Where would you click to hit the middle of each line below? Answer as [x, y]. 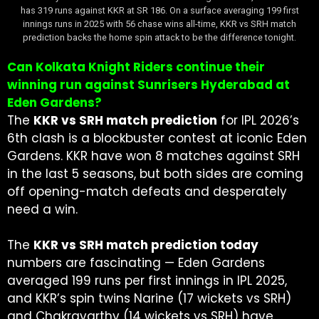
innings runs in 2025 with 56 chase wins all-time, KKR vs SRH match [159, 24]
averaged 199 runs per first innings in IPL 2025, [147, 281]
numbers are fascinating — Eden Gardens [136, 263]
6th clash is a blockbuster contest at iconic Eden [157, 138]
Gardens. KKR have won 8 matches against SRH [153, 156]
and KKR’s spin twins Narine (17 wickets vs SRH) [149, 298]
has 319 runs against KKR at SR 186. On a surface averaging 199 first [159, 10]
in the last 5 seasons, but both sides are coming [155, 174]
